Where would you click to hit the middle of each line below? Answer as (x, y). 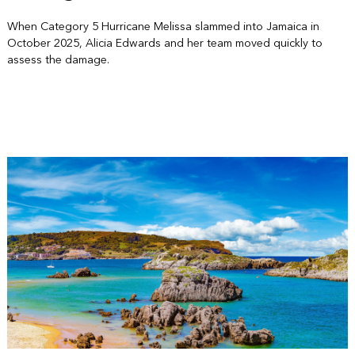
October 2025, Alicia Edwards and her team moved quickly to (164, 43)
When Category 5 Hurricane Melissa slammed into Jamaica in (163, 26)
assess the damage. (58, 59)
